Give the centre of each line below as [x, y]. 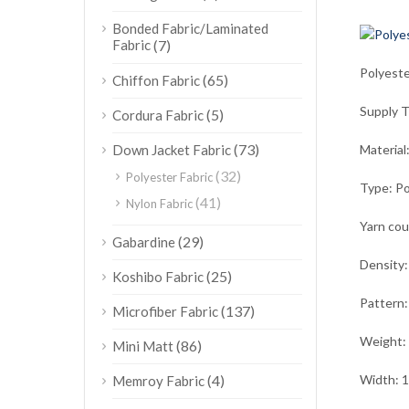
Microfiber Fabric [165, 311]
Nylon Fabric [159, 204]
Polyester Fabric [169, 177]
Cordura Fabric [158, 115]
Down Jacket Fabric [172, 150]
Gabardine [144, 242]
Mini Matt [143, 346]
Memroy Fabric [158, 381]
